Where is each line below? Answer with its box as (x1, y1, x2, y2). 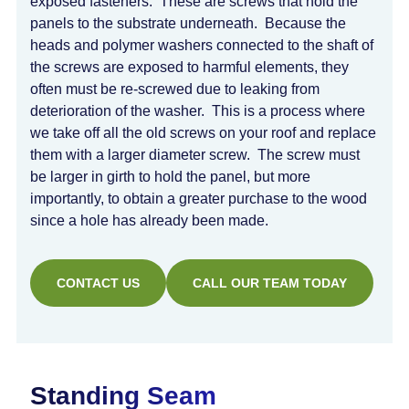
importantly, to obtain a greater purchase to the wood (30, 191, 367, 206)
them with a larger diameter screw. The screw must (30, 147, 360, 163)
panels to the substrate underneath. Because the (30, 16, 346, 31)
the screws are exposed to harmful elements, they (30, 59, 349, 75)
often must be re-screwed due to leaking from (30, 81, 320, 97)
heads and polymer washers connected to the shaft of (30, 37, 373, 53)
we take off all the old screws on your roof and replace (30, 125, 376, 141)
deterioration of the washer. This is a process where (30, 103, 365, 119)
